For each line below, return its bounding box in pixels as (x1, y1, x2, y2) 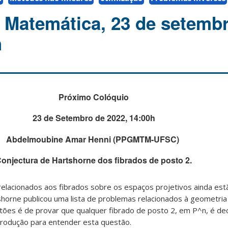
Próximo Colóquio (59, 91, 129, 103)
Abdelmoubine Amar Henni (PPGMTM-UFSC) (6, 133, 179, 145)
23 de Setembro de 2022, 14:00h (32, 112, 155, 124)
